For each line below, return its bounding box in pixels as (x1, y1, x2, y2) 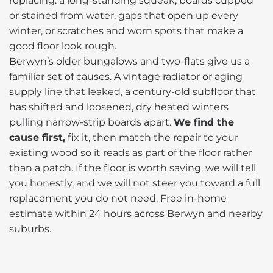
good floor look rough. (9, 40, 116, 52)
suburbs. (9, 222, 51, 235)
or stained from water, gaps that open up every (9, 9, 238, 21)
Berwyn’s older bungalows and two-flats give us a (9, 55, 250, 67)
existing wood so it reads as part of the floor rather (9, 146, 252, 158)
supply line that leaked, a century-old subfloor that (9, 85, 256, 97)
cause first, (9, 131, 65, 143)
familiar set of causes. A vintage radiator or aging (9, 70, 243, 82)
